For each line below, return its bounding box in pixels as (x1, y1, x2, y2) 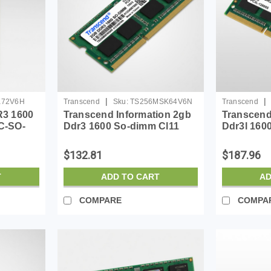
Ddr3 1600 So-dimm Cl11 (63, 120, 180, 131)
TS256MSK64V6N (130, 97, 193, 106)
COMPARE (79, 195, 122, 205)
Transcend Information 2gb (63, 109, 191, 120)
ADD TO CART (101, 171, 160, 181)
